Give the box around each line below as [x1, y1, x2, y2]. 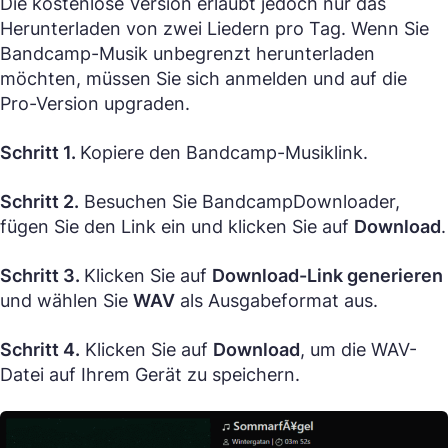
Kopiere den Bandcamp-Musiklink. [80, 141, 368, 163]
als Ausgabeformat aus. [175, 289, 378, 311]
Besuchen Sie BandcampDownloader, [79, 190, 400, 212]
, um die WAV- [300, 338, 417, 360]
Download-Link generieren [212, 264, 443, 286]
